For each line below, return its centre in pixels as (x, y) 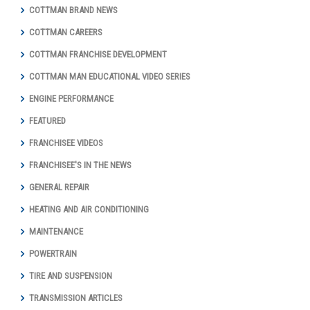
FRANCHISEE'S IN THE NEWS (80, 165)
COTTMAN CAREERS (66, 32)
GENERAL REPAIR (59, 187)
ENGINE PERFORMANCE (71, 98)
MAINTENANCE (56, 231)
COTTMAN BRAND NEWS (73, 10)
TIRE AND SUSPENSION (71, 275)
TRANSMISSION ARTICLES (76, 298)
